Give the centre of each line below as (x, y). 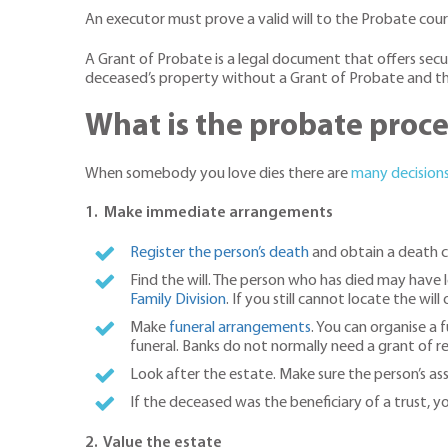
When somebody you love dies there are (218, 173)
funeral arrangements (240, 327)
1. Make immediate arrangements (210, 213)
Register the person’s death (220, 252)
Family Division (178, 299)
